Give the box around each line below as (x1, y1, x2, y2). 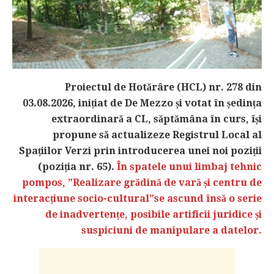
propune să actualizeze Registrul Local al (53, 128, 262, 141)
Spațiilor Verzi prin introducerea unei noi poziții (19, 144, 262, 157)
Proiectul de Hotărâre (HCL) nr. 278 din (65, 81, 262, 93)
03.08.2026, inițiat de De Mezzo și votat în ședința (23, 97, 262, 109)
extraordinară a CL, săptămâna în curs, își (51, 113, 262, 125)
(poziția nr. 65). (38, 160, 117, 172)
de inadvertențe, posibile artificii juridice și (45, 208, 262, 220)
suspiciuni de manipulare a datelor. (81, 224, 262, 236)
